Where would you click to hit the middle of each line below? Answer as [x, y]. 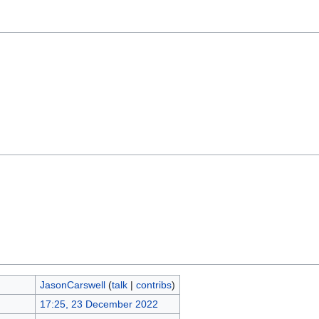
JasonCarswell [72, 285]
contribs [153, 285]
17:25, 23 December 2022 [99, 304]
